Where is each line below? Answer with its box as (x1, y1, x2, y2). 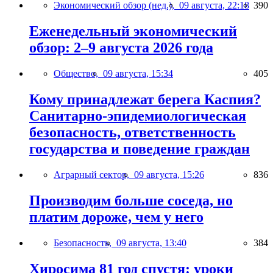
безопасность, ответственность (29, 124, 236, 140)
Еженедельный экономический (29, 23, 237, 40)
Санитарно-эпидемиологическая (29, 107, 246, 124)
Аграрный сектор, (54, 169, 134, 180)
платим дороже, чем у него (29, 208, 204, 225)
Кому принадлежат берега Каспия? (29, 91, 261, 107)
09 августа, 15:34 (103, 68, 173, 79)
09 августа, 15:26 (134, 169, 204, 180)
